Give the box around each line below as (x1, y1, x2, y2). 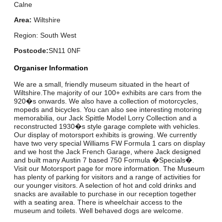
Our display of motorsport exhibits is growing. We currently (14, 131, 197, 139)
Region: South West (14, 31, 77, 40)
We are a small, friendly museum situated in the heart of (14, 80, 190, 89)
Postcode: (14, 47, 49, 55)
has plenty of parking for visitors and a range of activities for (14, 173, 201, 181)
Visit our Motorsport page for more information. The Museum (14, 165, 205, 173)
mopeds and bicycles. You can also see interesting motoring (14, 106, 202, 114)
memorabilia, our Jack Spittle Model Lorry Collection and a (14, 114, 197, 122)
